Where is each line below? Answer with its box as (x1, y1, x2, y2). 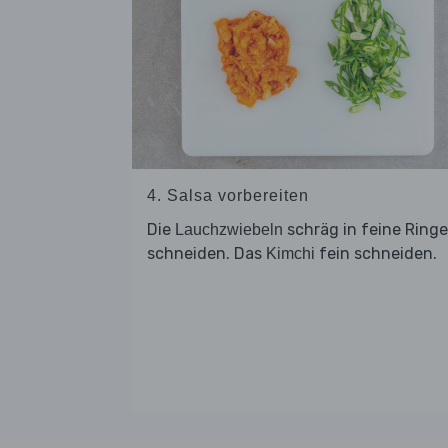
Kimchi (266, 244, 315, 262)
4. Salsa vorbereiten (147, 186, 309, 204)
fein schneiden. (315, 243, 437, 263)
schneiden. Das (147, 243, 266, 263)
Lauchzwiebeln (175, 220, 283, 238)
